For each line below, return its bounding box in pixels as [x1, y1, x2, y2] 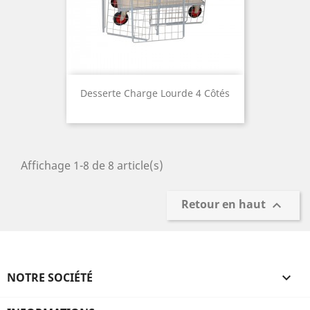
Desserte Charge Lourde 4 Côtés [80, 86, 230, 100]
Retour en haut [181, 197, 268, 212]
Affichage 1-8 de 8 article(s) [21, 158, 163, 173]
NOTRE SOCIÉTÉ [7, 270, 93, 285]
